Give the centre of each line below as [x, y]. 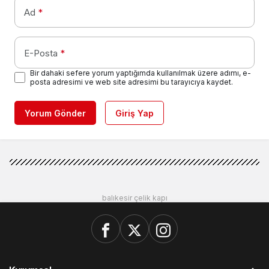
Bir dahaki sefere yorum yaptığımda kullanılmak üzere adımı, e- [141, 73]
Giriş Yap [134, 113]
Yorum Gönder [55, 113]
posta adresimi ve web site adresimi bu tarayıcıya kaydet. [131, 82]
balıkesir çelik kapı [134, 198]
